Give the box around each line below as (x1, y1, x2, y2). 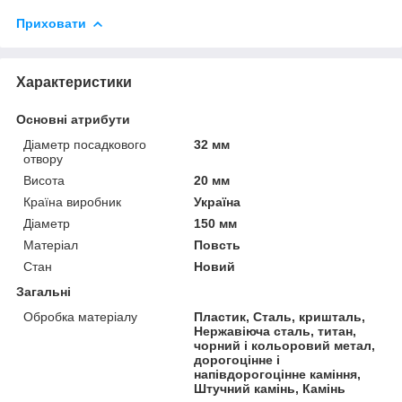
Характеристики (16, 74, 132, 90)
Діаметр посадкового (23, 136, 146, 152)
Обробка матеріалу (23, 309, 137, 324)
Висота (23, 172, 65, 188)
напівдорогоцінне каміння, (194, 366, 362, 381)
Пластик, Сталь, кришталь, (194, 309, 366, 324)
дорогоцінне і (194, 352, 281, 367)
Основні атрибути (16, 111, 130, 127)
